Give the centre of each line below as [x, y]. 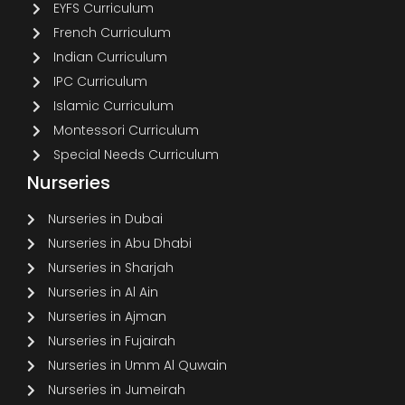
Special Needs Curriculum [136, 155]
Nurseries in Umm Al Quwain [137, 365]
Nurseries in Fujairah [111, 341]
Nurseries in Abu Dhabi [119, 243]
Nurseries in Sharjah [110, 268]
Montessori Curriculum [126, 130]
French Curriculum [112, 33]
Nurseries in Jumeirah [116, 390]
